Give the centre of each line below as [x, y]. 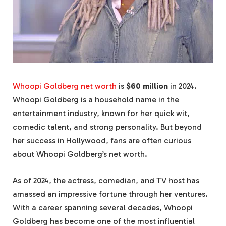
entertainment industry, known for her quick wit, [101, 114]
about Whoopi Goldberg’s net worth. [80, 154]
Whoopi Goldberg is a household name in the [96, 100]
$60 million [147, 86]
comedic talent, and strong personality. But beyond [107, 127]
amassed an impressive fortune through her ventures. [110, 194]
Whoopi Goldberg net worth [65, 86]
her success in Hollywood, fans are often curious [102, 141]
